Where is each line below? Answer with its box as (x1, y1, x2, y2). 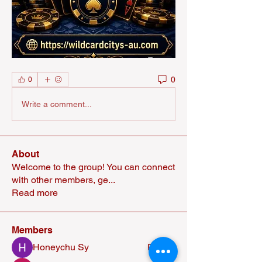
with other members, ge (12, 174, 108, 186)
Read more (12, 187, 58, 199)
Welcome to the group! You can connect (12, 161, 175, 173)
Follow (147, 242, 175, 253)
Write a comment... (22, 99, 92, 109)
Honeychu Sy (33, 242, 89, 253)
